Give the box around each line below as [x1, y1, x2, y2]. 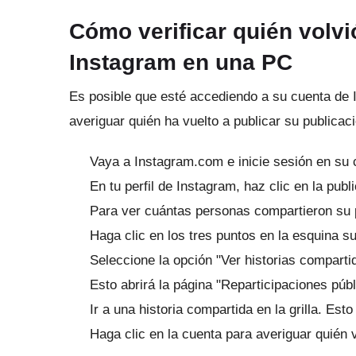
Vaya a [90, 153, 134, 169]
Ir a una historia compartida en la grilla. [90, 301, 326, 317]
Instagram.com [134, 153, 223, 169]
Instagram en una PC [69, 49, 292, 75]
